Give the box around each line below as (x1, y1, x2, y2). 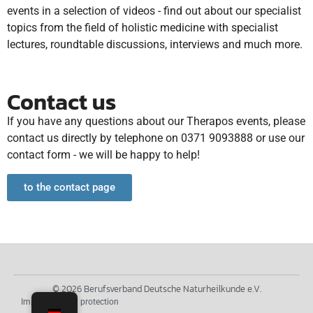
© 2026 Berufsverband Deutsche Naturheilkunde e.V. (52, 282, 261, 296)
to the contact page (24, 180, 115, 194)
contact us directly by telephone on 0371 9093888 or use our (7, 131, 305, 145)
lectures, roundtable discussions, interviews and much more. (7, 37, 303, 51)
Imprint (21, 296, 48, 307)
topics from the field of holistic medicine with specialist (7, 20, 278, 34)
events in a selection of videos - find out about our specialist (7, 3, 301, 17)
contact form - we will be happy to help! (7, 148, 203, 162)
